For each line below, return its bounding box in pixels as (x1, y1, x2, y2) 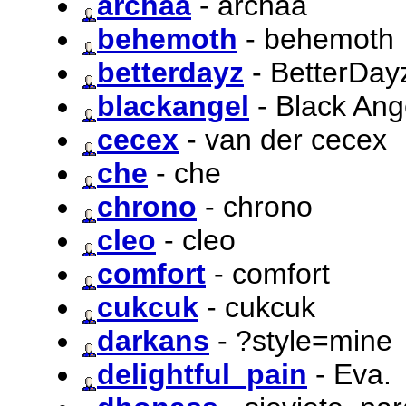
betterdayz (97, 55, 244, 89)
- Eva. (307, 357, 391, 391)
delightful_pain (97, 357, 307, 391)
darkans (97, 324, 209, 357)
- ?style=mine (209, 324, 392, 357)
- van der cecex (179, 122, 387, 156)
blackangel (97, 89, 249, 122)
